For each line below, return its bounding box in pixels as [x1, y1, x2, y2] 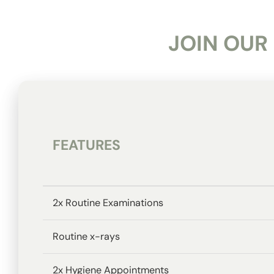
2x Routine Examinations [53, 196, 163, 209]
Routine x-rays [53, 229, 120, 243]
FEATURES [53, 135, 120, 154]
